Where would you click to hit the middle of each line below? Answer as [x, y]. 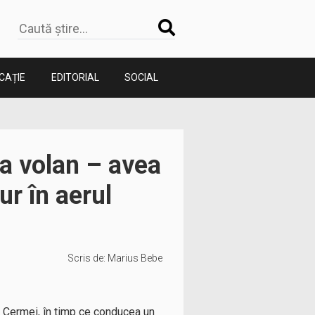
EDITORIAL [75, 77]
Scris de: [88, 258]
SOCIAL [141, 77]
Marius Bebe [135, 258]
